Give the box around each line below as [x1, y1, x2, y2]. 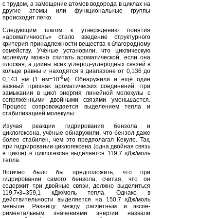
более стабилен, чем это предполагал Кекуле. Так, [2, 136, 150, 143]
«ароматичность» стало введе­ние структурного [2, 34, 150, 40]
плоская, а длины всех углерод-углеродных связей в [2, 61, 150, 68]
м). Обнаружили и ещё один [64, 76, 150, 83]
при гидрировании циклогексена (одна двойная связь [2, 143, 150, 150]
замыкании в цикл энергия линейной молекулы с [2, 90, 150, 96]
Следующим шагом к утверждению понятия [2, 27, 150, 34]
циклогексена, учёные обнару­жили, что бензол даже [2, 129, 150, 136]
